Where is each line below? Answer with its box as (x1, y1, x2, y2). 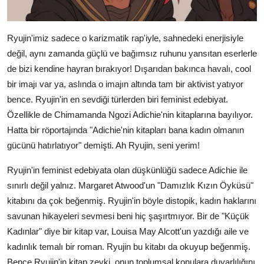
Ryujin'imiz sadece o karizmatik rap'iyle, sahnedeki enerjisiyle (7, 32, 243, 43)
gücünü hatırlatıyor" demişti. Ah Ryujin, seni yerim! (7, 140, 200, 150)
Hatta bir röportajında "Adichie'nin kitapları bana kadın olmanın (7, 124, 244, 135)
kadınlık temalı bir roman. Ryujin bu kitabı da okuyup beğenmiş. (7, 241, 250, 252)
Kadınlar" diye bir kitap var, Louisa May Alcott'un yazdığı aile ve (7, 226, 249, 236)
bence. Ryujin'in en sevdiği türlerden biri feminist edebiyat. (7, 94, 228, 104)
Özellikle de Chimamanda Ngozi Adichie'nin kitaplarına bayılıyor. (7, 109, 253, 120)
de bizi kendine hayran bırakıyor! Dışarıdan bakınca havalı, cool (7, 63, 251, 74)
